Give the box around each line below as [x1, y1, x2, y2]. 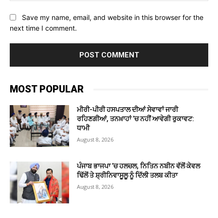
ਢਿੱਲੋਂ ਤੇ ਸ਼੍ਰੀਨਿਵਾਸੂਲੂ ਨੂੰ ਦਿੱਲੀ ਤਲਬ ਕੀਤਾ [77, 171, 178, 180]
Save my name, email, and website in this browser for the [22, 13, 203, 21]
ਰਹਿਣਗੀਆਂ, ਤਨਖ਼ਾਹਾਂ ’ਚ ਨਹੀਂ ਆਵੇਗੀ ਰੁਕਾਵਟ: [77, 115, 195, 123]
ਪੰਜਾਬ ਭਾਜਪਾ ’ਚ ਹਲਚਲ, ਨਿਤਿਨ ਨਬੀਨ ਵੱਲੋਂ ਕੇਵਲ [77, 162, 200, 170]
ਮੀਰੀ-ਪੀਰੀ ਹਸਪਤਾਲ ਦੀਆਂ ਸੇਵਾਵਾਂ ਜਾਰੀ [77, 106, 179, 114]
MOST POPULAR [10, 83, 84, 95]
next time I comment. [10, 24, 77, 33]
